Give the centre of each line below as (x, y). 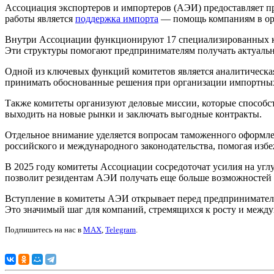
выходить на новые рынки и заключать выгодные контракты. (133, 114)
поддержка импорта (117, 19)
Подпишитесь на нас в (44, 230)
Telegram (120, 230)
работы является (40, 19)
